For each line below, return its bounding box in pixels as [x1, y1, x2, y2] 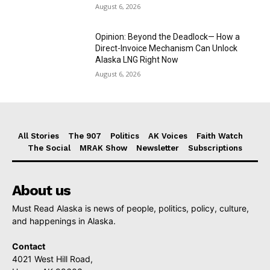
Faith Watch [196, 131, 243, 140]
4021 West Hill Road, [12, 253, 93, 264]
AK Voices [148, 131, 187, 140]
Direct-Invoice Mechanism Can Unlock [95, 43, 238, 54]
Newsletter [136, 143, 179, 152]
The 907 [68, 131, 101, 140]
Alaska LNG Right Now [95, 55, 179, 65]
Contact [12, 240, 45, 251]
